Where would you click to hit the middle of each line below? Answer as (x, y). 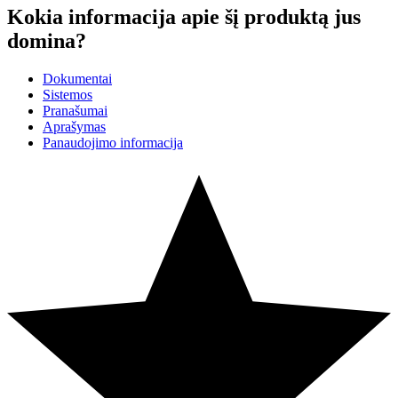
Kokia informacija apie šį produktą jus (184, 17)
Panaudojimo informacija (113, 143)
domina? (47, 41)
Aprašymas (74, 127)
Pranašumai (75, 111)
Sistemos (68, 95)
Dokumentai (77, 79)
